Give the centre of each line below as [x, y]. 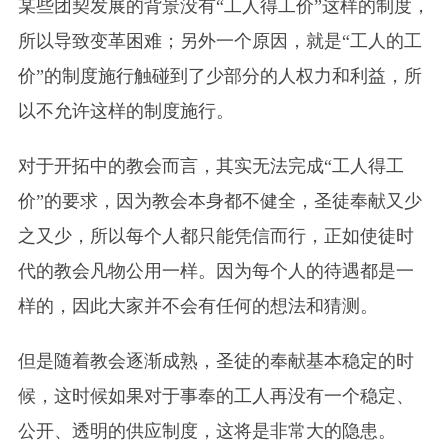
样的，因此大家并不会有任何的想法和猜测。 [197, 305]
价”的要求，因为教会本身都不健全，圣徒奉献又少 [219, 200]
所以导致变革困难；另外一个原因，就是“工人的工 [219, 40]
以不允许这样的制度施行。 [125, 110]
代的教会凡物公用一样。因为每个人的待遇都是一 [215, 270]
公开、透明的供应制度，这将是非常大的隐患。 [206, 430]
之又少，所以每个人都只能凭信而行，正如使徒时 [215, 235]
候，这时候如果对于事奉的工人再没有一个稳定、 [215, 395]
